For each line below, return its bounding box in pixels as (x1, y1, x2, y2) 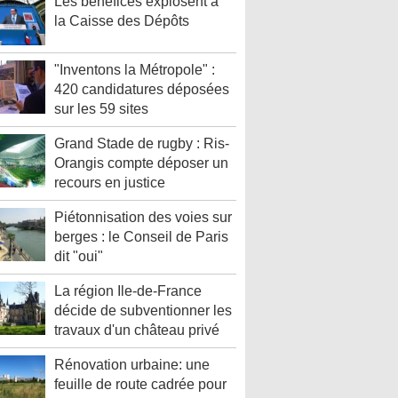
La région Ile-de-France (54, 283, 202, 298)
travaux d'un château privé (54, 322, 219, 338)
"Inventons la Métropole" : (54, 62, 215, 77)
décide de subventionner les (54, 303, 232, 318)
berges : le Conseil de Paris (54, 229, 228, 244)
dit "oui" (54, 249, 103, 264)
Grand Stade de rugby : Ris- (54, 136, 229, 151)
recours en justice (54, 175, 165, 190)
